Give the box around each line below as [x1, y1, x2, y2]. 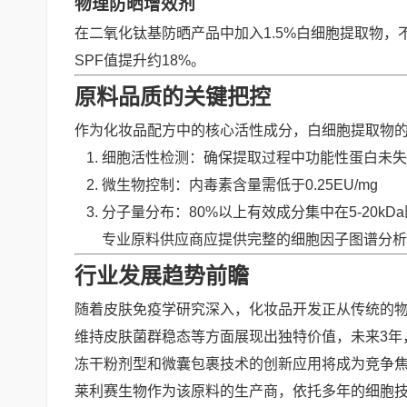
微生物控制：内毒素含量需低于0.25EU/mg [102, 177, 378, 193]
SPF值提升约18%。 [74, 53, 205, 68]
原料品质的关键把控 [74, 84, 271, 109]
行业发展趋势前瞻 [74, 263, 249, 288]
